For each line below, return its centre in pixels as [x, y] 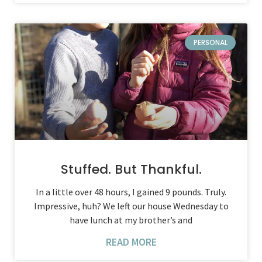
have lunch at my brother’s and [131, 220]
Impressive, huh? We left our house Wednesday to [131, 206]
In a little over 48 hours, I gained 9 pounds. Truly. [131, 192]
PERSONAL [210, 43]
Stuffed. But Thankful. [131, 169]
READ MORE [131, 242]
